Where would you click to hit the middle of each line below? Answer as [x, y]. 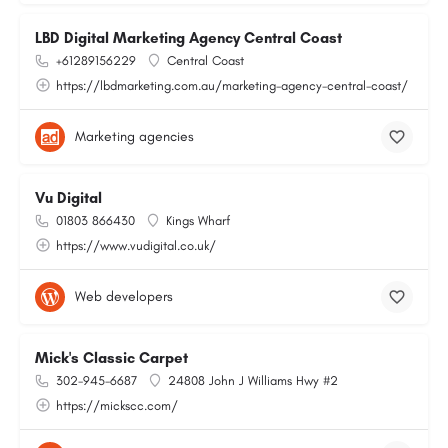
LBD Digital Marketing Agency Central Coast [188, 38]
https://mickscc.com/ [117, 405]
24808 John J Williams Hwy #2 [253, 380]
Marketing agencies [134, 136]
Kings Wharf [198, 220]
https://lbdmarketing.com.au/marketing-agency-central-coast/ [232, 85]
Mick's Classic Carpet [111, 358]
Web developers [124, 296]
